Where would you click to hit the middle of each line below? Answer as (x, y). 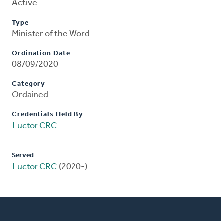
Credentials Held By (48, 115)
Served (23, 156)
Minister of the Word (51, 34)
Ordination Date (41, 54)
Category (29, 84)
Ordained (30, 95)
